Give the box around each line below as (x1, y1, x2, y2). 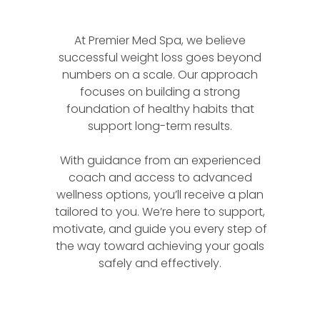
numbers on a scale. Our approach (62, 66, 258, 84)
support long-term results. (88, 118, 232, 135)
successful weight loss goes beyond (59, 49, 261, 66)
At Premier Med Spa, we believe (74, 32, 246, 49)
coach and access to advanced (68, 169, 252, 186)
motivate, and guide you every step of (53, 221, 267, 238)
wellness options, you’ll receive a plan (56, 186, 264, 204)
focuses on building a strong (80, 84, 240, 101)
